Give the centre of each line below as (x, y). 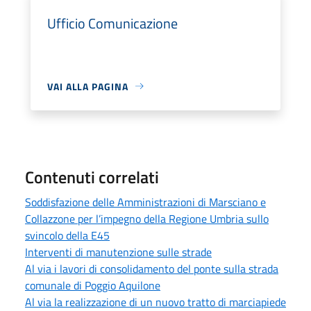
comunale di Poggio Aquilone (93, 285)
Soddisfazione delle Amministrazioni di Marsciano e (145, 202)
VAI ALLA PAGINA (88, 86)
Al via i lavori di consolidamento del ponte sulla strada (152, 268)
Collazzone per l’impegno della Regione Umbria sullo (147, 218)
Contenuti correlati (92, 177)
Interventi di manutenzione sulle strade (118, 252)
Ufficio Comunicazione (112, 23)
